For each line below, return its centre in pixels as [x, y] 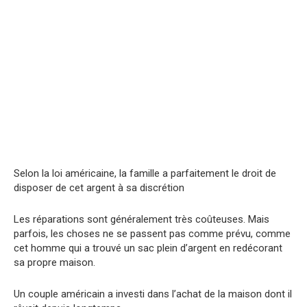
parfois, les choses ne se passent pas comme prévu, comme [152, 234]
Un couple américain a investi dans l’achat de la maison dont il [153, 294]
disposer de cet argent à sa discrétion [99, 188]
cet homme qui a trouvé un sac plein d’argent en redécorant [148, 248]
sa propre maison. [54, 263]
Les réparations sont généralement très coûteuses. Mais [142, 220]
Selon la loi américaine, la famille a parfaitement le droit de [145, 174]
